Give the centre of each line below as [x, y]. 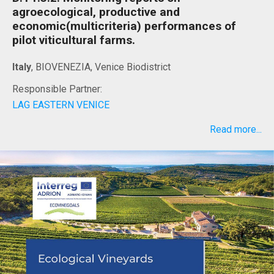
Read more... [236, 130]
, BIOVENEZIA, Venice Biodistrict [101, 67]
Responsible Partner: [57, 89]
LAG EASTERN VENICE [61, 105]
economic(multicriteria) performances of [124, 26]
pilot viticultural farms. [74, 40]
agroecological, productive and [96, 12]
